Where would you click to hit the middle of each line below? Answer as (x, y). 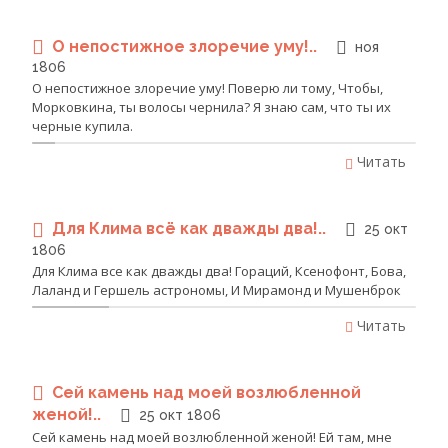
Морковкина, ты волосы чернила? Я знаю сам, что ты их (211, 107)
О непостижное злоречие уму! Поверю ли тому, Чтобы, (207, 88)
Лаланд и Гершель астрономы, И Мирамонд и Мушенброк (216, 289)
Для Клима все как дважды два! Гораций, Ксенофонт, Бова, (219, 270)
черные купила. (82, 126)
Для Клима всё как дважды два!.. (191, 229)
